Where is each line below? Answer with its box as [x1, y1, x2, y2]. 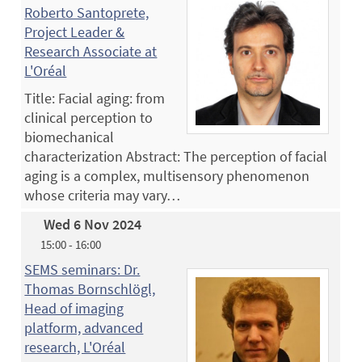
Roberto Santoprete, [24, 2, 149, 22]
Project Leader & [24, 22, 125, 41]
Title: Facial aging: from [24, 88, 166, 107]
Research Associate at [24, 41, 158, 61]
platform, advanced [24, 318, 144, 337]
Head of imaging [24, 298, 124, 318]
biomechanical [24, 127, 115, 146]
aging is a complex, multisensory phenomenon [24, 166, 310, 185]
